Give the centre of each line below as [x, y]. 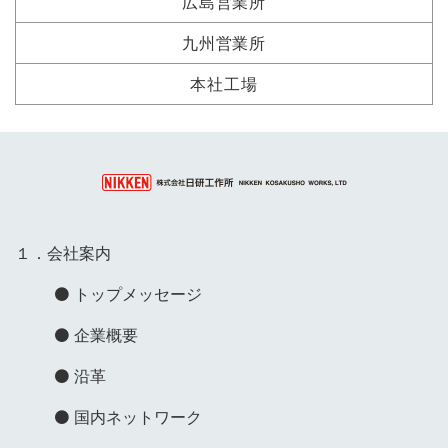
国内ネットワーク [137, 417]
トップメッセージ [137, 294]
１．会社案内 [63, 253]
